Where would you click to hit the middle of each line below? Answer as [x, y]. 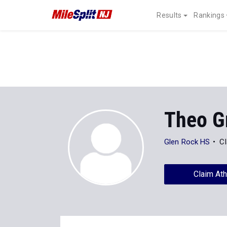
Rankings [209, 15]
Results [169, 15]
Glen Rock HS [187, 142]
